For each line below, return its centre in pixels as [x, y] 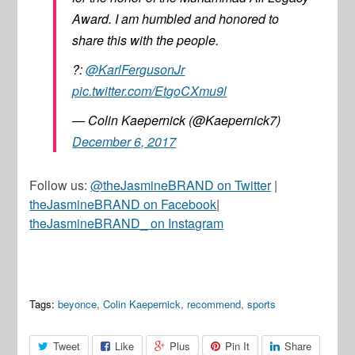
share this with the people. [146, 40]
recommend [214, 304]
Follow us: [60, 185]
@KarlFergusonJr [136, 70]
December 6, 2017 [124, 142]
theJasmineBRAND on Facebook [123, 204]
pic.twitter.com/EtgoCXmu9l [150, 91]
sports [262, 304]
